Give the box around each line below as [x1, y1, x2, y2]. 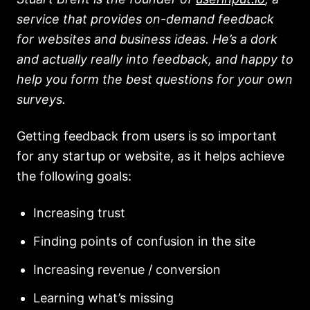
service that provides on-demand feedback [17, 12, 274, 26]
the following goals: [17, 169, 131, 183]
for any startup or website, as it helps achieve [17, 149, 284, 163]
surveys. [17, 92, 66, 107]
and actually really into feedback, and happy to [17, 52, 293, 66]
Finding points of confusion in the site [33, 234, 255, 248]
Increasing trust [33, 206, 125, 220]
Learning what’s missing [33, 291, 174, 305]
